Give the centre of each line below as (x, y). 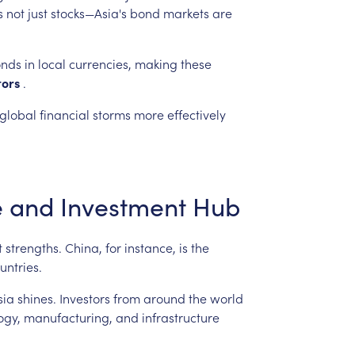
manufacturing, (68, 317)
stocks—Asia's (88, 12)
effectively (196, 114)
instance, (150, 247)
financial (64, 114)
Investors (84, 298)
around (164, 298)
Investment (123, 206)
